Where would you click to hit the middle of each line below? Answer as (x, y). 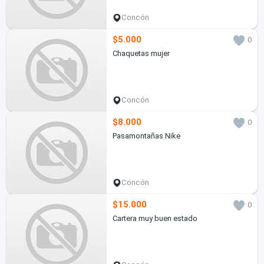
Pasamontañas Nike (146, 136)
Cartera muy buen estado (155, 219)
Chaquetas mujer (141, 54)
